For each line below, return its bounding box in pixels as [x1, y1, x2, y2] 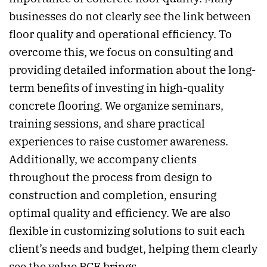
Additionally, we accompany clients [9, 152, 197, 167]
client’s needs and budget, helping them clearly [9, 241, 257, 256]
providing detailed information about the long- [9, 63, 256, 77]
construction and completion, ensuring [9, 188, 216, 203]
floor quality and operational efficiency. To [9, 27, 232, 42]
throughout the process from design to [9, 170, 212, 185]
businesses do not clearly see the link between [9, 9, 251, 24]
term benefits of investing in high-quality [9, 80, 224, 95]
